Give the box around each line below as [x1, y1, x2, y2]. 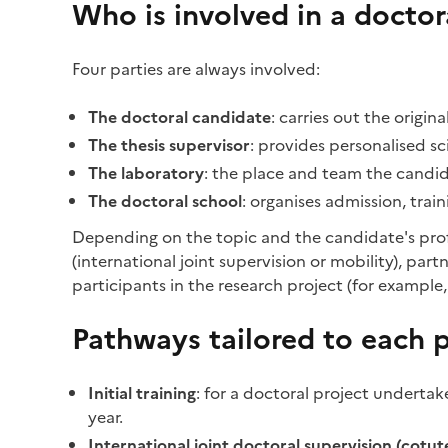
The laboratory [88, 161, 204, 185]
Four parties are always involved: [72, 57, 320, 81]
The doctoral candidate [88, 105, 271, 129]
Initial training [88, 381, 196, 405]
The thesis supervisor [88, 133, 250, 157]
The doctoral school [88, 189, 242, 213]
